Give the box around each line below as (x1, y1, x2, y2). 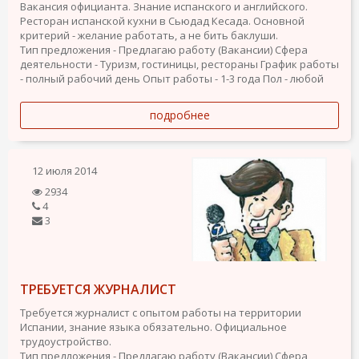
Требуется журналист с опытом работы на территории (20, 305, 301, 320)
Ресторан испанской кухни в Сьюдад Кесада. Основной (20, 14, 305, 28)
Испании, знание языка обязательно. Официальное (20, 320, 287, 334)
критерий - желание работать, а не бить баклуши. (20, 28, 278, 42)
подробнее (149, 107, 210, 123)
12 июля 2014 (32, 163, 97, 178)
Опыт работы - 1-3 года (143, 71, 260, 86)
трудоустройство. (20, 334, 111, 349)
